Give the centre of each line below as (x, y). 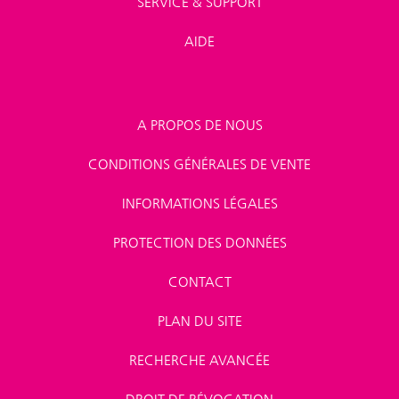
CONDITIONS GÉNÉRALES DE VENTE (199, 164)
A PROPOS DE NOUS (199, 125)
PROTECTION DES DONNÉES (199, 243)
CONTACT (199, 282)
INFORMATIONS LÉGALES (199, 204)
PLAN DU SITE (199, 321)
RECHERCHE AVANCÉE (199, 360)
